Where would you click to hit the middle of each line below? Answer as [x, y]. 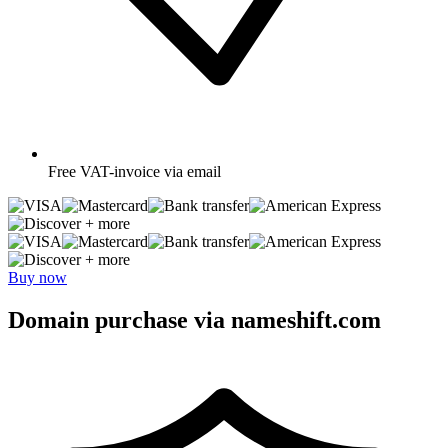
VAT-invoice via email [150, 171]
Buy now [37, 277]
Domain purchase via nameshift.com [194, 319]
